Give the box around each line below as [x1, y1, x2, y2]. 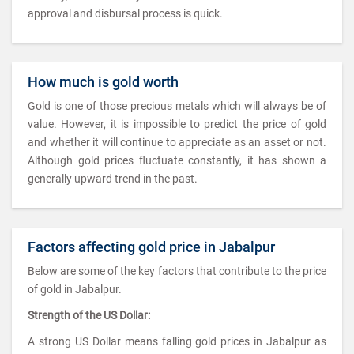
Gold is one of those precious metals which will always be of [28, 100, 326, 112]
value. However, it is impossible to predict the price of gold [28, 118, 326, 130]
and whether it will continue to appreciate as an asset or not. [28, 136, 326, 149]
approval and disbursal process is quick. [28, 7, 223, 20]
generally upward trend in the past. [28, 172, 198, 185]
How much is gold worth [28, 73, 179, 90]
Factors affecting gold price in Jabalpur [28, 239, 275, 255]
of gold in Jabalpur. [28, 283, 122, 296]
